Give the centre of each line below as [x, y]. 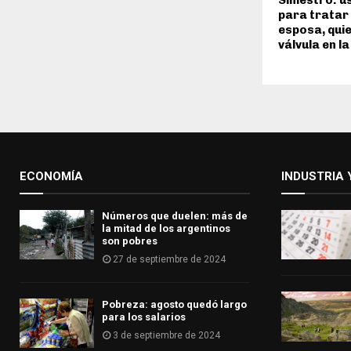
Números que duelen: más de [175, 216]
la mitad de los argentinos [166, 229]
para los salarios [144, 317]
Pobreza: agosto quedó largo [174, 305]
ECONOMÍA [51, 177]
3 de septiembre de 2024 [166, 336]
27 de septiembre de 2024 [169, 260]
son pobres [130, 241]
